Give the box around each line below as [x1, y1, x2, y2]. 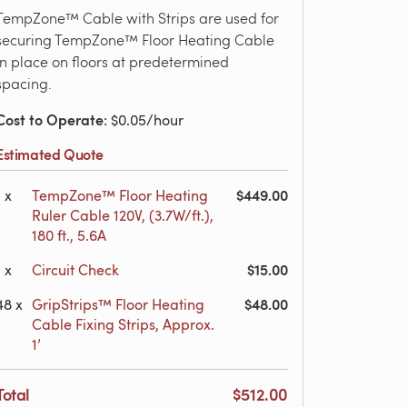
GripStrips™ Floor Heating [32, 294, 204, 314]
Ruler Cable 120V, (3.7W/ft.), [32, 205, 213, 225]
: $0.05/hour [104, 110, 184, 130]
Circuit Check [32, 260, 119, 280]
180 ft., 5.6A [32, 225, 106, 245]
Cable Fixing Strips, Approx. [32, 314, 214, 334]
